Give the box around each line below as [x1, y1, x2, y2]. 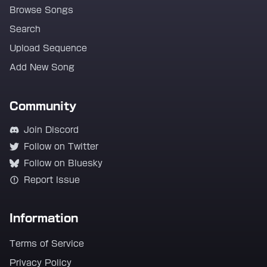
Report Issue [24, 176, 80, 184]
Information [10, 213, 78, 223]
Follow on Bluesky [24, 159, 103, 167]
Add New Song [10, 63, 74, 72]
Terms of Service [10, 240, 84, 248]
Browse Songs [10, 6, 73, 14]
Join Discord [24, 126, 79, 134]
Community [10, 101, 76, 111]
